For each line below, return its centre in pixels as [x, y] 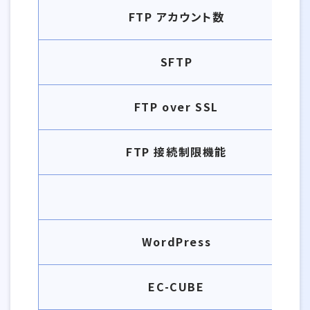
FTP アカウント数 [176, 17]
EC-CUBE [176, 286]
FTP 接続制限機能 [176, 152]
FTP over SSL [176, 107]
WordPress [176, 241]
